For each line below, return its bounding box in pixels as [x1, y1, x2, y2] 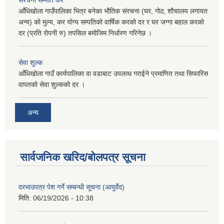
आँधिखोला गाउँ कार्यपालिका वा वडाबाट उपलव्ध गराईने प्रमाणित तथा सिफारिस [18, 69, 208, 77]
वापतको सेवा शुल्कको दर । [18, 80, 85, 88]
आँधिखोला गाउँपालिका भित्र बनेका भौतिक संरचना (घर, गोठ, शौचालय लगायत [18, 6, 207, 15]
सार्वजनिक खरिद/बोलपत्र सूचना [20, 151, 145, 164]
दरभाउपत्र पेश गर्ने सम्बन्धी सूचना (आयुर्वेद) [18, 183, 124, 191]
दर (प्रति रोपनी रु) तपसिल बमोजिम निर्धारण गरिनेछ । [18, 28, 152, 37]
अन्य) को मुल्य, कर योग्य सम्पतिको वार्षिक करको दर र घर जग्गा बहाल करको [18, 17, 204, 26]
